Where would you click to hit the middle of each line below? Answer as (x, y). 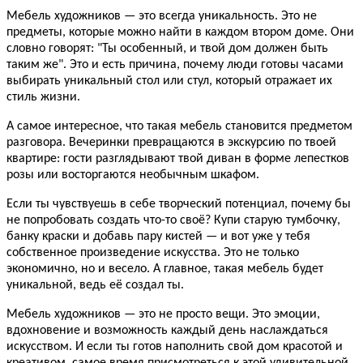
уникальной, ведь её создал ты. (95, 286)
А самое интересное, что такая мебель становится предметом (179, 127)
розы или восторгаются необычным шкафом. (133, 175)
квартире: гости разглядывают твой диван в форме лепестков (178, 159)
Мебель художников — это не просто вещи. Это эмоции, (163, 315)
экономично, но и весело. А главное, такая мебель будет (165, 269)
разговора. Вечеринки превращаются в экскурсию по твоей (171, 143)
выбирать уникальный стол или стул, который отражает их (169, 81)
